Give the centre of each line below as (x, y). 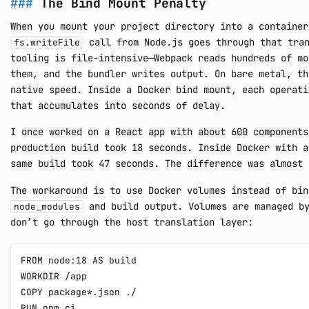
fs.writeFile (47, 43)
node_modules (47, 206)
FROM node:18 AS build (79, 261)
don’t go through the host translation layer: (132, 222)
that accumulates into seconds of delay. (118, 106)
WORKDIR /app (54, 277)
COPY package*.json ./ (79, 292)
